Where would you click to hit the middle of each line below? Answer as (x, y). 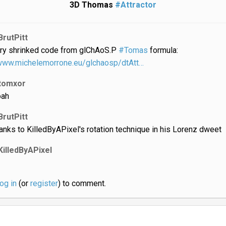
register (44, 183)
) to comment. (82, 183)
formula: (163, 50)
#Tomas (133, 50)
